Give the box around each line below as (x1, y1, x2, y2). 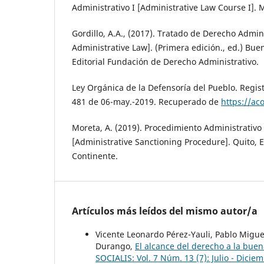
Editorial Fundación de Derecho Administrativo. (72, 55, 259, 67)
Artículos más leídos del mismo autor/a (72, 204, 258, 217)
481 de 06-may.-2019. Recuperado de (72, 95, 221, 107)
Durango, (95, 240, 135, 252)
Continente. (72, 150, 118, 161)
